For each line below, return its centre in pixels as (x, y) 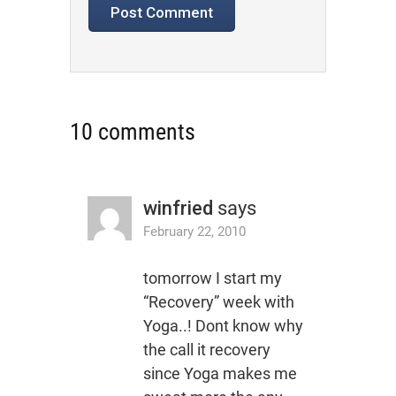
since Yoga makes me (220, 374)
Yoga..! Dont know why (223, 326)
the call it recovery (206, 350)
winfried (178, 209)
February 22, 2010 (194, 232)
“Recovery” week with (218, 302)
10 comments (133, 132)
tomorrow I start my (212, 278)
